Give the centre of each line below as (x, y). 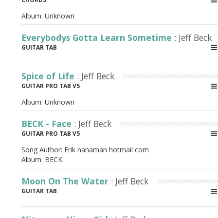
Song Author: (43, 150)
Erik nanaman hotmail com (107, 150)
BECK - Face (48, 124)
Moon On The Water (66, 181)
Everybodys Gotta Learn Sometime (98, 37)
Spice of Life (49, 76)
